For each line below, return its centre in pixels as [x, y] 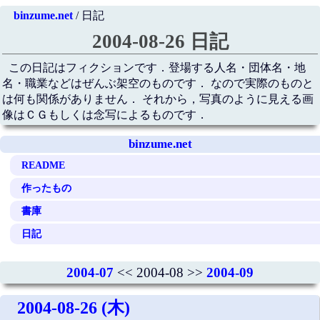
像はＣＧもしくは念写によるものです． [105, 115]
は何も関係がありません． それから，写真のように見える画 [157, 99]
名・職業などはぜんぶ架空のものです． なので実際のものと [157, 84]
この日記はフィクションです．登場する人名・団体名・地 [157, 68]
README [44, 165]
